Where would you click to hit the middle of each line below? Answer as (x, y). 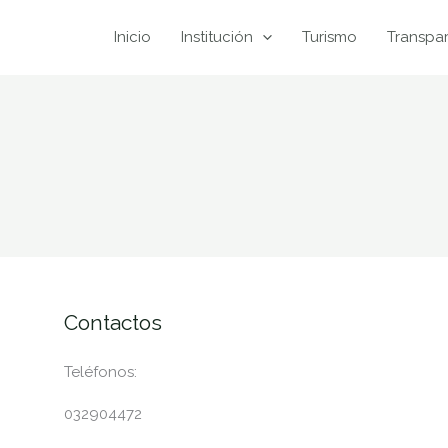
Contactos (113, 322)
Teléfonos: (100, 372)
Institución (217, 37)
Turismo (329, 37)
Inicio (132, 37)
